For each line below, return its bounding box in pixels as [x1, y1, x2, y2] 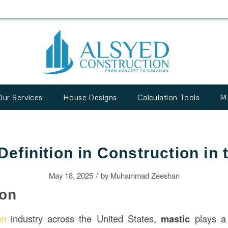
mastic [161, 211, 190, 225]
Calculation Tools [137, 93, 200, 102]
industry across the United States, [6, 211, 161, 225]
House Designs [63, 93, 117, 102]
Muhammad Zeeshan [110, 170, 180, 181]
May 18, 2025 [48, 170, 93, 181]
